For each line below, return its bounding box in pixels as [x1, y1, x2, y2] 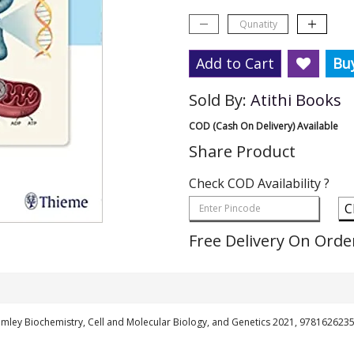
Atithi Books [250, 89, 341, 111]
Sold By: [189, 89, 250, 111]
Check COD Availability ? [189, 175, 330, 192]
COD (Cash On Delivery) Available [189, 119, 338, 133]
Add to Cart [196, 54, 274, 73]
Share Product [189, 141, 296, 162]
